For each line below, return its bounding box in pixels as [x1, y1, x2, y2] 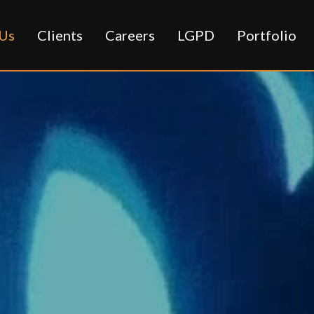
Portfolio [237, 27, 296, 44]
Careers [105, 27, 155, 44]
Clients [37, 27, 83, 44]
